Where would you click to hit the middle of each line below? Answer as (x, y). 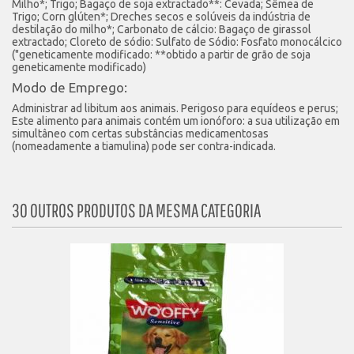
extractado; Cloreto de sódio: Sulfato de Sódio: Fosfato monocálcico (177, 42)
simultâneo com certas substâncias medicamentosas (140, 134)
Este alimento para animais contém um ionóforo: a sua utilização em (176, 121)
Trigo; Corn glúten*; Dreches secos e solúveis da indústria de (161, 17)
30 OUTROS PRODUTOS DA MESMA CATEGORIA (136, 210)
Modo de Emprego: (70, 87)
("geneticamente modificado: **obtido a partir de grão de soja (161, 55)
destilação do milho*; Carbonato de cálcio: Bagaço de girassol (162, 29)
